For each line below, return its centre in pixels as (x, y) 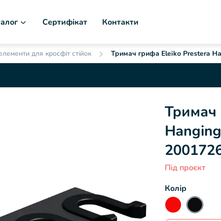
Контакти (120, 22)
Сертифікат (65, 22)
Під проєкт (185, 168)
